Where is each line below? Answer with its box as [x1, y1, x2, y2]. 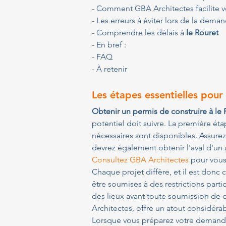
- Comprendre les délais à [92, 28, 186, 37]
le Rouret [186, 28, 218, 37]
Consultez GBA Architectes [92, 155, 189, 164]
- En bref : [92, 40, 126, 49]
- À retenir [92, 64, 127, 74]
